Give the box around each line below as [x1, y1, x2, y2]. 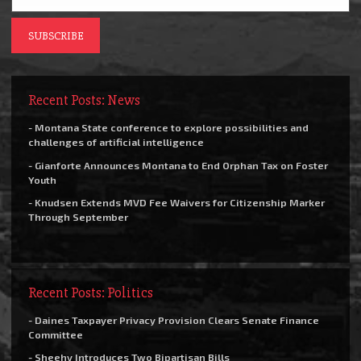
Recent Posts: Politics [28, 283, 153, 301]
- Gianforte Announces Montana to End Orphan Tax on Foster [28, 158, 328, 172]
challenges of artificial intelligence [28, 135, 204, 149]
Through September [28, 210, 128, 224]
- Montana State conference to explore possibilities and [28, 121, 309, 135]
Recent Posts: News [28, 91, 140, 110]
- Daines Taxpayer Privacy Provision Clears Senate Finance [28, 313, 319, 326]
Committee [28, 327, 83, 341]
